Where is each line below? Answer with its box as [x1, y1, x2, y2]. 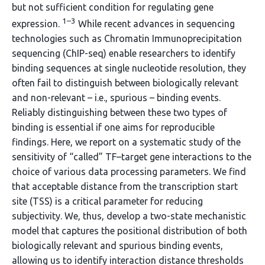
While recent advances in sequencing [76, 18, 235, 30]
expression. [12, 18, 62, 30]
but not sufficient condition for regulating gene [12, 2, 214, 12]
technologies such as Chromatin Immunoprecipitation [12, 33, 242, 44]
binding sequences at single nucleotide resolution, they [12, 63, 246, 74]
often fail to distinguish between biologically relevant [12, 77, 238, 89]
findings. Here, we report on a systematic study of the [12, 137, 241, 148]
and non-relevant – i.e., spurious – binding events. [12, 92, 221, 104]
